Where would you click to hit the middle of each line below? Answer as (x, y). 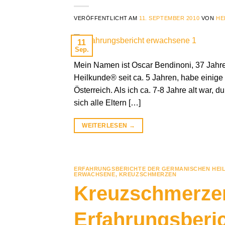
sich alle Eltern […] (107, 102)
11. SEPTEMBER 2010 (170, 18)
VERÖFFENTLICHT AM (107, 18)
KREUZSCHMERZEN (148, 174)
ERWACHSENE (95, 174)
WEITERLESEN (105, 125)
